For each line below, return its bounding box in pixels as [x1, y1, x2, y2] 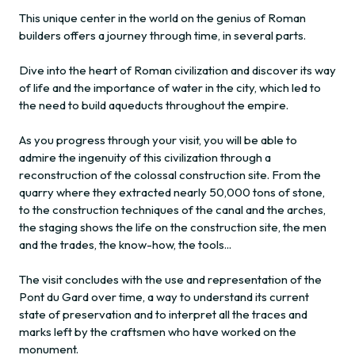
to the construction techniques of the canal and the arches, [19, 202, 326, 218]
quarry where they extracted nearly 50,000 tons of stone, [19, 185, 325, 200]
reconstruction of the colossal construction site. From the [19, 167, 321, 183]
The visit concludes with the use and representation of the [19, 272, 322, 288]
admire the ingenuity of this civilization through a [19, 150, 271, 166]
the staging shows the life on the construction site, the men [19, 219, 326, 235]
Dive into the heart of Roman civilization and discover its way [19, 63, 336, 78]
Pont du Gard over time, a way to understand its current [19, 289, 309, 305]
